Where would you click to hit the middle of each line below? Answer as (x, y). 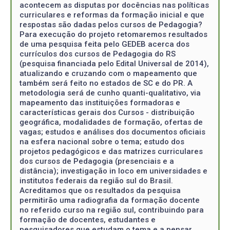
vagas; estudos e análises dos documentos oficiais (112, 132)
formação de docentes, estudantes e (88, 219)
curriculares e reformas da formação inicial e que (112, 15)
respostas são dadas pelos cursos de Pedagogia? (111, 24)
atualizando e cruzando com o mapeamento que (108, 73)
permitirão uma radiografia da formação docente (110, 200)
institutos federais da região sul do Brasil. (96, 180)
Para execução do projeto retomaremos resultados (113, 34)
